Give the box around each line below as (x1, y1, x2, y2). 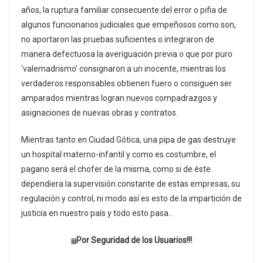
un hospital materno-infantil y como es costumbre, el (21, 149, 216, 159)
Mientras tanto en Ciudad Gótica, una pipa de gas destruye (21, 134, 236, 144)
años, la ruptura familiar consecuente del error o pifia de (21, 5, 227, 15)
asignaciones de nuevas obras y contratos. (21, 107, 178, 117)
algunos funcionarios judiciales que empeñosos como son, (21, 19, 236, 29)
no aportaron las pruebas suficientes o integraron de (21, 34, 214, 44)
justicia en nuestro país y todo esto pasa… (21, 208, 174, 218)
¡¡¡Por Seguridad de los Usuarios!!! (71, 235, 192, 245)
